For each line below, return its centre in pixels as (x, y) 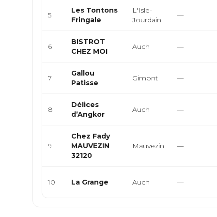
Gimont (145, 78)
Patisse (85, 83)
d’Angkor (88, 114)
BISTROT (88, 42)
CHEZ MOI (90, 51)
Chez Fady (91, 136)
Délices (85, 105)
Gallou (83, 73)
